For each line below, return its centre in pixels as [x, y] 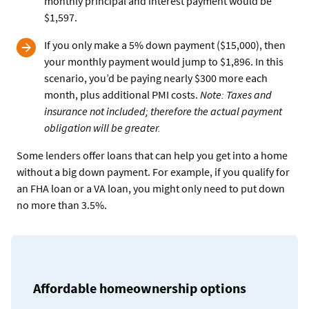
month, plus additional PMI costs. [122, 95]
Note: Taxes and [236, 95]
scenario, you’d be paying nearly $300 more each [156, 78]
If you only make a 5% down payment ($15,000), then [165, 45]
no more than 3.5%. [62, 205]
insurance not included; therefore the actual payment [163, 111]
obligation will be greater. [102, 128]
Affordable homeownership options [141, 288]
